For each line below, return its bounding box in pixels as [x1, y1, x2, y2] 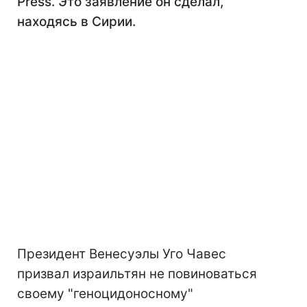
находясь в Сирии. [17, 14, 136, 29]
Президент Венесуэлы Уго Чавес [17, 246, 226, 262]
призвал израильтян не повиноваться [17, 266, 257, 282]
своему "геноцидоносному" [17, 286, 193, 302]
